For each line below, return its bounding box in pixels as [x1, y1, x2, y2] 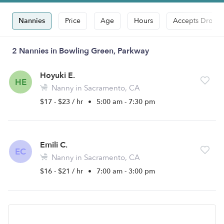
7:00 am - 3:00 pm [96, 166, 155, 176]
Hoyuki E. [40, 70, 75, 81]
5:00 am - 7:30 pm [96, 97, 155, 106]
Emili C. [40, 139, 67, 150]
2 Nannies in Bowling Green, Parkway [12, 45, 149, 56]
